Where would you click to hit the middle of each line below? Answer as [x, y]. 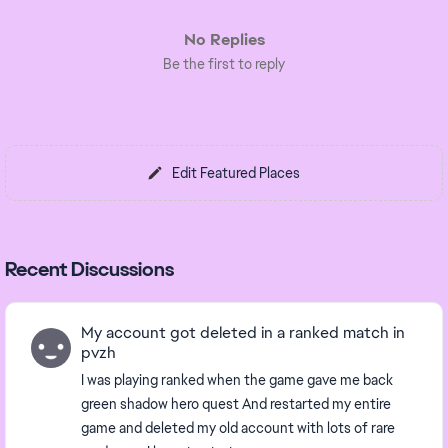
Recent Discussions [89, 269]
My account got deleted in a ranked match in [243, 332]
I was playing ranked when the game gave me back [237, 380]
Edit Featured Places [236, 173]
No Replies [224, 39]
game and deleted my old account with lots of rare [238, 428]
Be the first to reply [224, 64]
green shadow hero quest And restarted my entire [236, 404]
